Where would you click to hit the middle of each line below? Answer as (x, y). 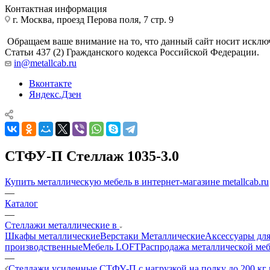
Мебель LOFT (111, 246)
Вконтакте (50, 83)
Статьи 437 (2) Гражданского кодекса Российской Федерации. (132, 52)
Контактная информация (56, 8)
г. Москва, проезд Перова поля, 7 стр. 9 (92, 19)
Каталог (21, 203)
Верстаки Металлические (152, 236)
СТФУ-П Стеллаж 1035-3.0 (92, 156)
